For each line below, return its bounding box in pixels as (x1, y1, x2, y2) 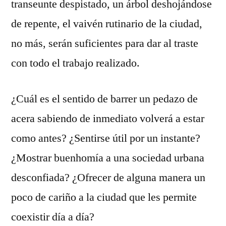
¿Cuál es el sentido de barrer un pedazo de (11, 92, 198, 106)
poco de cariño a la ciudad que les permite (11, 190, 197, 205)
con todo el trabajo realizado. (11, 56, 140, 71)
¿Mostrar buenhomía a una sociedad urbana (11, 151, 204, 165)
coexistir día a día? (11, 210, 94, 224)
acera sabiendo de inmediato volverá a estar (11, 111, 204, 126)
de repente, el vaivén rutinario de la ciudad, (11, 17, 202, 31)
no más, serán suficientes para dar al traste (11, 36, 198, 51)
